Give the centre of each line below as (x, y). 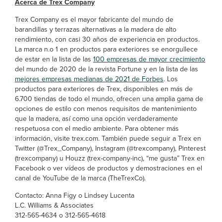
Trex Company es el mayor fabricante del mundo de (94, 19)
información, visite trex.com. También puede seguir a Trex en (108, 138)
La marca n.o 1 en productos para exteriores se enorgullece (106, 49)
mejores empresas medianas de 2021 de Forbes (89, 79)
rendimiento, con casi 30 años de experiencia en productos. (107, 39)
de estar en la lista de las (54, 59)
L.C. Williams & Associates (54, 205)
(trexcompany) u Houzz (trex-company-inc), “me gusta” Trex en (110, 158)
